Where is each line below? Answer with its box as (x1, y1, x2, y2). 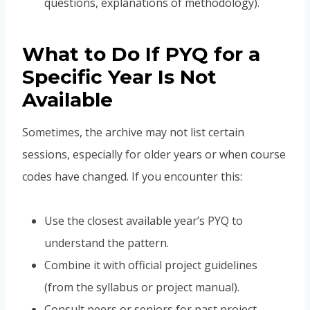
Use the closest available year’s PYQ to (44, 213, 243, 229)
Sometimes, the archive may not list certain (22, 125, 244, 140)
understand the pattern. (44, 235, 169, 251)
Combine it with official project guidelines (44, 257, 257, 273)
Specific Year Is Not (22, 65, 217, 89)
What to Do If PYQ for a (22, 42, 260, 66)
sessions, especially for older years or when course (22, 147, 286, 163)
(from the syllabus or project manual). (44, 280, 239, 295)
